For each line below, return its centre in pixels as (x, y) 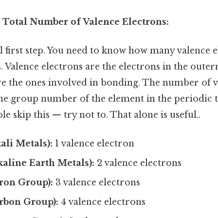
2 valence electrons (138, 163)
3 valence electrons (97, 183)
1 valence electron (94, 144)
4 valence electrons (102, 202)
